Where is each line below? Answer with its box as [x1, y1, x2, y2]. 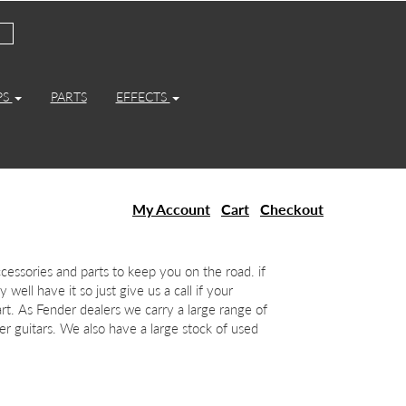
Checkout [260, 200, 324, 217]
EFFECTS [115, 89, 170, 104]
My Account [132, 200, 210, 217]
